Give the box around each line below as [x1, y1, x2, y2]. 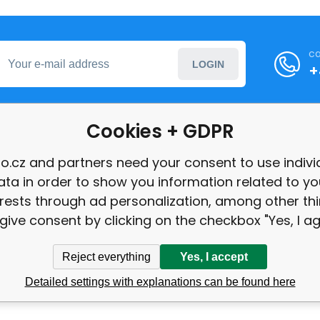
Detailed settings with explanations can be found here [24, 275, 296, 288]
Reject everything [62, 250, 151, 263]
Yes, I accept [179, 250, 248, 263]
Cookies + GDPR [86, 119, 234, 144]
